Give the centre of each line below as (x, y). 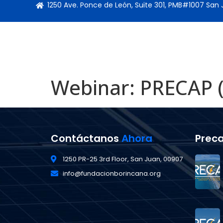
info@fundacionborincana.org (111, 173)
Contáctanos (86, 138)
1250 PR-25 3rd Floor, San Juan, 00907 (122, 159)
